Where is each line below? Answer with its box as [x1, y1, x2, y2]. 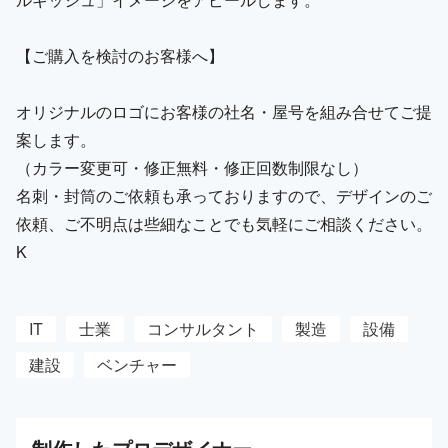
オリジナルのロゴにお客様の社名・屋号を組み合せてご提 [16, 99, 432, 123]
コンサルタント [147, 316, 259, 340]
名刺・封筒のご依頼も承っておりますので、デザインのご [16, 183, 432, 207]
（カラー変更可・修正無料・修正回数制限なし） [16, 155, 368, 179]
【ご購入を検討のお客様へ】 [16, 43, 224, 67]
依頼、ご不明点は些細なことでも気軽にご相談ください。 [16, 211, 432, 235]
